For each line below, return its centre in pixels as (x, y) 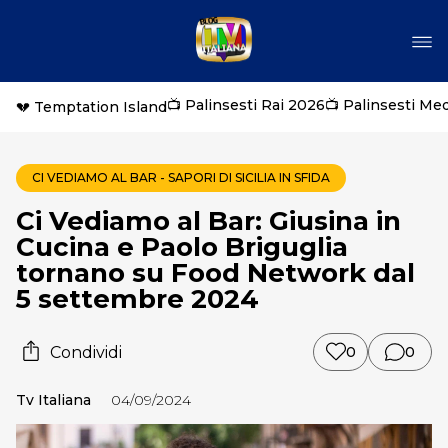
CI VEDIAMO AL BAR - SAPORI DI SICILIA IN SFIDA (181, 177)
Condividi (86, 352)
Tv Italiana (53, 400)
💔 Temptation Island (91, 107)
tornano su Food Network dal (215, 273)
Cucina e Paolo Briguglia (182, 247)
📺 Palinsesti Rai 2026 (246, 105)
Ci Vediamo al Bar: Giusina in (208, 221)
